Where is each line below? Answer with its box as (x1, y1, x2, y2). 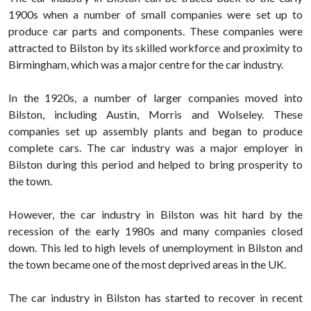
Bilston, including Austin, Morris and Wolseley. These (8, 108, 303, 121)
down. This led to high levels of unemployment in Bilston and (8, 241, 303, 255)
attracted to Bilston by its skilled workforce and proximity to (8, 41, 303, 55)
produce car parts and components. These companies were (8, 24, 303, 38)
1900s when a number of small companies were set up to (8, 8, 303, 22)
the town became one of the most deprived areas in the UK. (8, 258, 286, 271)
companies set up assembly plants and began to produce (8, 124, 303, 138)
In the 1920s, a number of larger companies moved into (8, 91, 303, 105)
